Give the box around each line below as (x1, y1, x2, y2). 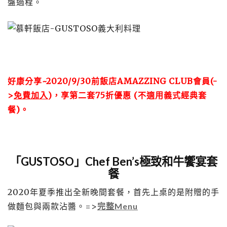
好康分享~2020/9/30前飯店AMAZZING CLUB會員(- (8, 76, 217, 86)
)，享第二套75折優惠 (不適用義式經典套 (48, 90, 207, 100)
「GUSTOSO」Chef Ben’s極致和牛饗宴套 (10, 155, 217, 168)
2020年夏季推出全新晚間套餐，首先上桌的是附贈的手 (8, 187, 219, 197)
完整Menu (97, 201, 138, 211)
